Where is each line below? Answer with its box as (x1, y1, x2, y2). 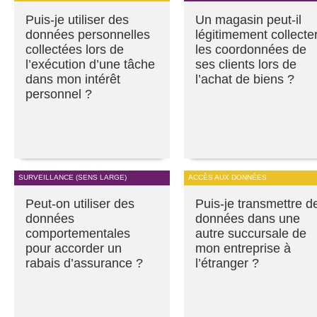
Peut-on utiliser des (25, 197, 134, 212)
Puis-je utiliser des (25, 13, 129, 28)
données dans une (195, 212, 300, 226)
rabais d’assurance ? (25, 256, 143, 271)
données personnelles (25, 28, 150, 42)
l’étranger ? (195, 256, 259, 271)
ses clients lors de (195, 57, 296, 72)
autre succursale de (195, 226, 306, 241)
